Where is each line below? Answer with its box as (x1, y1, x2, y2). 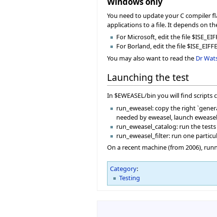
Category (110, 164, 137, 173)
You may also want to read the (107, 53, 196, 62)
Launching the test (107, 70, 189, 84)
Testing (119, 173, 140, 183)
